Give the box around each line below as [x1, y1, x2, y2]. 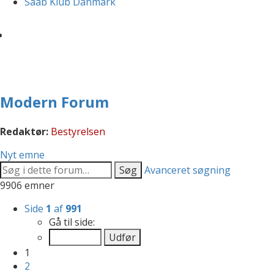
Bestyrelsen [51, 124, 105, 138]
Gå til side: [49, 215, 95, 229]
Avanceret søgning [144, 163, 231, 177]
